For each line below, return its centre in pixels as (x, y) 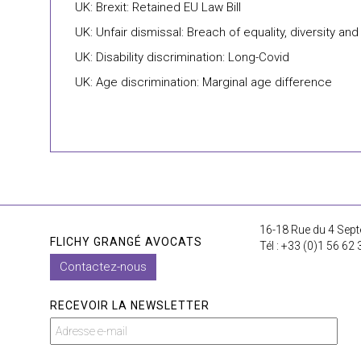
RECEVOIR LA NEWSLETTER (130, 305)
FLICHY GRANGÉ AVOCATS (126, 242)
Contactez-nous (103, 267)
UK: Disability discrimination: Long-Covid (182, 57)
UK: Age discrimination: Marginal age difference (203, 82)
